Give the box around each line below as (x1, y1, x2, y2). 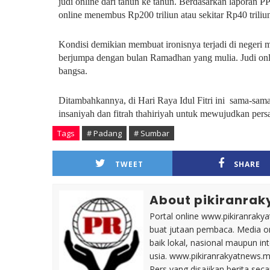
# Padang (87, 128, 122, 139)
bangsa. (58, 66, 87, 76)
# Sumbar (134, 128, 169, 139)
